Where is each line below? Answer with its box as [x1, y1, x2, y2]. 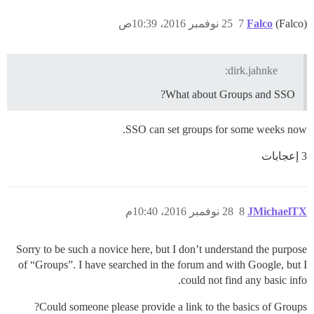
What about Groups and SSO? [165, 88, 295, 100]
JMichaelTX [247, 205, 307, 217]
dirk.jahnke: [228, 64, 278, 76]
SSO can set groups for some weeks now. [125, 123, 307, 135]
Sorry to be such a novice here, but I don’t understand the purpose [16, 243, 307, 255]
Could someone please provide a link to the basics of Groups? [39, 300, 307, 313]
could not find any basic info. [181, 273, 307, 286]
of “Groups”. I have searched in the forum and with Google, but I [18, 258, 307, 271]
